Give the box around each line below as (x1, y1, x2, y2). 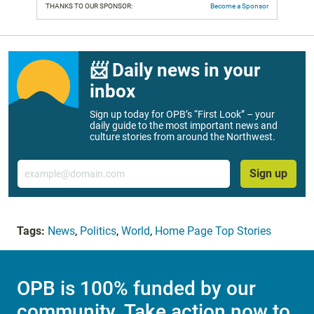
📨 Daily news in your (90, 60, 260, 81)
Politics (80, 224, 116, 238)
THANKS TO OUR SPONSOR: (46, 2, 132, 11)
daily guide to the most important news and (90, 120, 278, 132)
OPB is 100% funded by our (17, 277, 256, 301)
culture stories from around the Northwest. (90, 131, 275, 143)
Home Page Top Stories (155, 224, 271, 238)
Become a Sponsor (210, 2, 268, 11)
